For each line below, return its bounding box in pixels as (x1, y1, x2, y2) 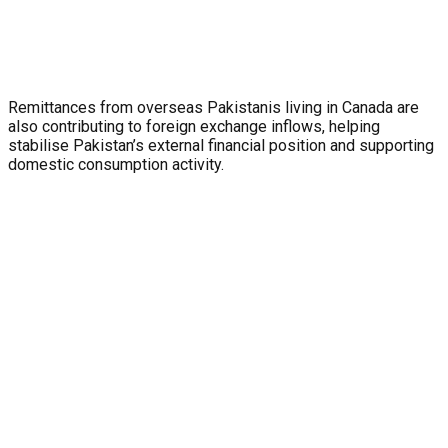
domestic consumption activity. (8, 155, 224, 175)
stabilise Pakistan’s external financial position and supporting (8, 136, 434, 156)
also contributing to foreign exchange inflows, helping (8, 117, 380, 137)
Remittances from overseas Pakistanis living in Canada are (8, 98, 419, 118)
